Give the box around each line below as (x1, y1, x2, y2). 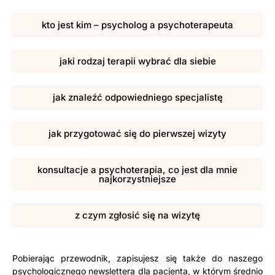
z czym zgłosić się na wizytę (75, 209, 200, 221)
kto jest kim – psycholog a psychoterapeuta (42, 18, 233, 31)
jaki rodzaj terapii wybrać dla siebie (59, 55, 216, 67)
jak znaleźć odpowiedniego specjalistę (52, 91, 223, 103)
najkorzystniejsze (99, 172, 176, 185)
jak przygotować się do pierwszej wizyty (48, 127, 227, 139)
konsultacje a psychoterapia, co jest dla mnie (37, 163, 238, 176)
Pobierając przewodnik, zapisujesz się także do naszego (12, 252, 263, 263)
